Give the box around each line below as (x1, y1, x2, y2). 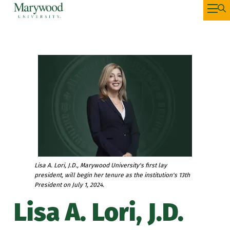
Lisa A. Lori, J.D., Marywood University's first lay (34, 162, 167, 169)
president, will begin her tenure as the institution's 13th (34, 171, 190, 179)
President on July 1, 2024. (34, 181, 104, 189)
